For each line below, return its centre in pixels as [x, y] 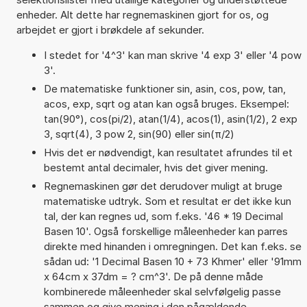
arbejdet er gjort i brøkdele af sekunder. [110, 29]
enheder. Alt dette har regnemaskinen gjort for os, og [142, 14]
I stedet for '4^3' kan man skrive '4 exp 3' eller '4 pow [172, 55]
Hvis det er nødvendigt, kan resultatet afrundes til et [168, 152]
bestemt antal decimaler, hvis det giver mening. [156, 167]
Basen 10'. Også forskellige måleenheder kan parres [165, 231]
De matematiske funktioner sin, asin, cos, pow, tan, [164, 88]
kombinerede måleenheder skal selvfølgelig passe [162, 291]
